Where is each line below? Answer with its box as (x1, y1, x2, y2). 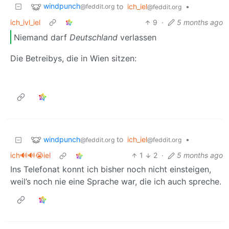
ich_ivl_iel (10, 18, 40, 27)
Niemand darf (14, 32, 70, 42)
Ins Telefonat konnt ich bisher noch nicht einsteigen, (10, 164, 211, 175)
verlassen (118, 32, 156, 42)
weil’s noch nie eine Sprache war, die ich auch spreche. (10, 176, 221, 187)
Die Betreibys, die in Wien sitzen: (10, 53, 136, 64)
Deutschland (70, 32, 118, 42)
